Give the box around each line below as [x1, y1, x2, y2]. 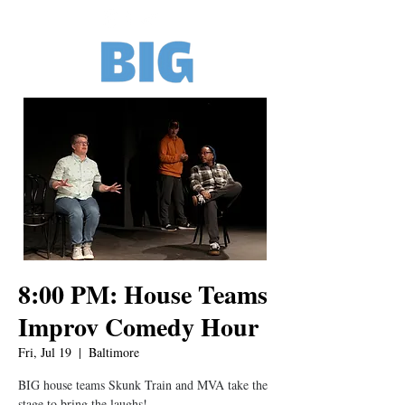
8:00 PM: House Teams [18, 276, 268, 313]
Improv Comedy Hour [18, 308, 259, 345]
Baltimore [89, 344, 139, 361]
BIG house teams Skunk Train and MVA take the [18, 376, 268, 393]
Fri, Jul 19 [18, 344, 71, 361]
